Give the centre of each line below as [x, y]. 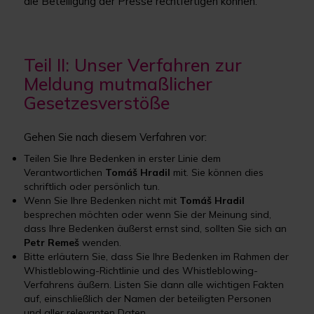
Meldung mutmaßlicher [118, 84]
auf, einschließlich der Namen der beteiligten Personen [148, 299]
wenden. [102, 243]
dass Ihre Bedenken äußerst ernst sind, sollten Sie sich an [156, 228]
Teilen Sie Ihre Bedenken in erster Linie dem [123, 158]
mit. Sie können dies [219, 172]
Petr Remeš [53, 243]
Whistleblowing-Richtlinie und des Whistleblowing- [141, 271]
